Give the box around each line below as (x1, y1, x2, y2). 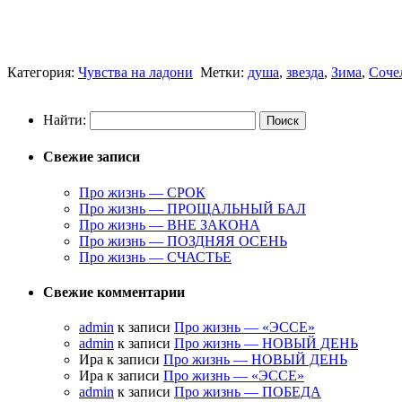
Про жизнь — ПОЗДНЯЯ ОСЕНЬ (79, 232, 287, 249)
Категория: (7, 65, 78, 81)
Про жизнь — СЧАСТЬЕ (79, 249, 232, 265)
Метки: (200, 65, 248, 81)
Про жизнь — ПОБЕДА (174, 384, 321, 400)
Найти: (43, 112, 86, 128)
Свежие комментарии (43, 284, 185, 300)
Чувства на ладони (78, 65, 193, 81)
